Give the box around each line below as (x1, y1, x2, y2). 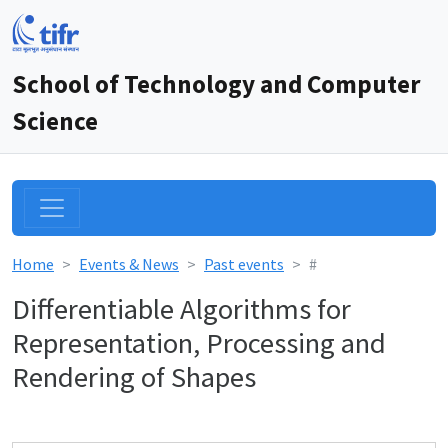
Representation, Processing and (12, 325, 386, 361)
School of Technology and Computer (12, 68, 420, 100)
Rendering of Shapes (12, 359, 256, 395)
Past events (204, 254, 284, 274)
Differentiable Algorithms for (12, 291, 351, 327)
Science (12, 105, 98, 137)
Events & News (79, 254, 179, 274)
